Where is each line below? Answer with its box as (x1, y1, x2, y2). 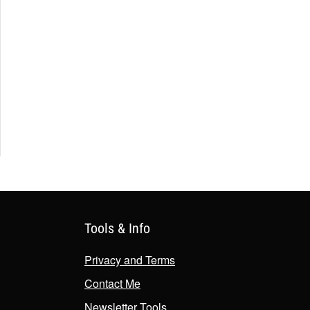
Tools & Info (84, 220, 150, 237)
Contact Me (84, 275, 140, 292)
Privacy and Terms (84, 252, 175, 268)
